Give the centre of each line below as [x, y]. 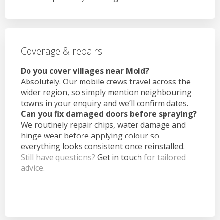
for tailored [164, 157]
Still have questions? [59, 157]
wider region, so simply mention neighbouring [106, 92]
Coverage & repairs [61, 51]
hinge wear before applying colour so [90, 135]
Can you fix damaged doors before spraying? [109, 114]
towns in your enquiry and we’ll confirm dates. [104, 103]
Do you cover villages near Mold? [85, 70]
